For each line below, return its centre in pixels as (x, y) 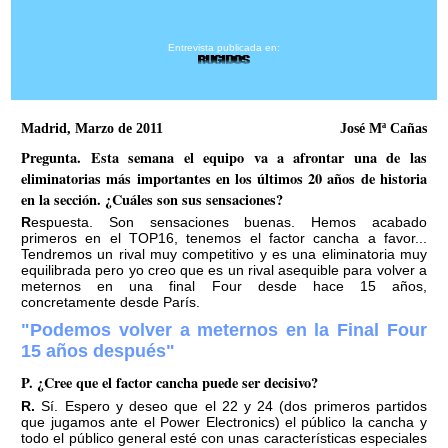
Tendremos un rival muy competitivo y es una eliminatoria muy (224, 254)
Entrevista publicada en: (224, 48)
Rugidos (224, 61)
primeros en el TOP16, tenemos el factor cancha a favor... (224, 238)
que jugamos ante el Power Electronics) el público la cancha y (224, 421)
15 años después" (98, 351)
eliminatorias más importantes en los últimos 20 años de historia (224, 179)
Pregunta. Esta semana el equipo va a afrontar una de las (224, 158)
